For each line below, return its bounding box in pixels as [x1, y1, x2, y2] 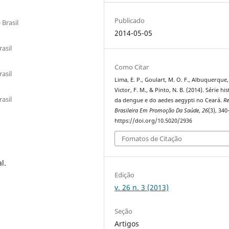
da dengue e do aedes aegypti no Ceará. [114, 96, 224, 104]
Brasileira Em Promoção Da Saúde [114, 106, 199, 114]
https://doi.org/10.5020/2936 [114, 117, 193, 124]
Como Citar [114, 62, 149, 72]
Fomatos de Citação [122, 134, 182, 144]
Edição [114, 170, 135, 180]
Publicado [114, 15, 145, 25]
